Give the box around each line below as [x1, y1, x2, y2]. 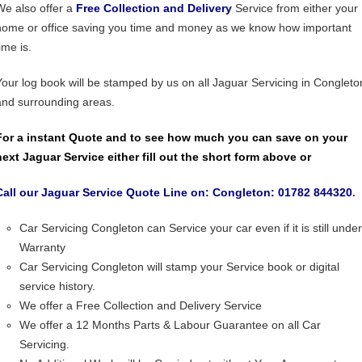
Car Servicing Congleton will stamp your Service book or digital [19, 260, 339, 273]
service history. [19, 280, 95, 293]
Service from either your [232, 2, 358, 15]
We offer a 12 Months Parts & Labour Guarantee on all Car [19, 318, 321, 331]
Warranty [19, 241, 65, 254]
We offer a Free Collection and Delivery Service [19, 299, 262, 312]
